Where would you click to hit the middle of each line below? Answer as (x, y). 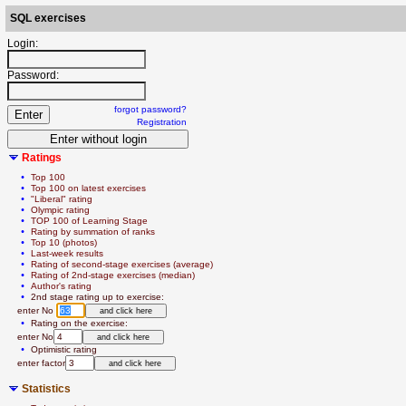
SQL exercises (48, 18)
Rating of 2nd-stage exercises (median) (113, 275)
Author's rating (61, 286)
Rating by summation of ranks (93, 232)
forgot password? (150, 109)
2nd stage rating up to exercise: (97, 297)
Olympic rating (60, 210)
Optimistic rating (64, 349)
